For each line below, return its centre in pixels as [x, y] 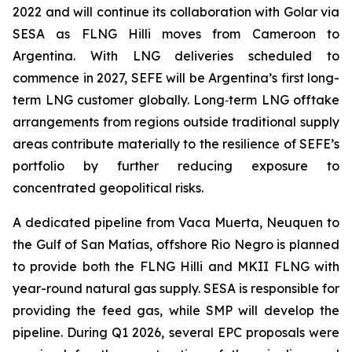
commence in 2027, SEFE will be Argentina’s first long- [176, 78]
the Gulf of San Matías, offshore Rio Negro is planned [176, 244]
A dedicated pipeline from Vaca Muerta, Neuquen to [176, 222]
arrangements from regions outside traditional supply [176, 122]
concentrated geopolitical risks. [108, 188]
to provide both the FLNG [97, 266]
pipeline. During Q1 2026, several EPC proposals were [176, 332]
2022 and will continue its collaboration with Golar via [176, 12]
